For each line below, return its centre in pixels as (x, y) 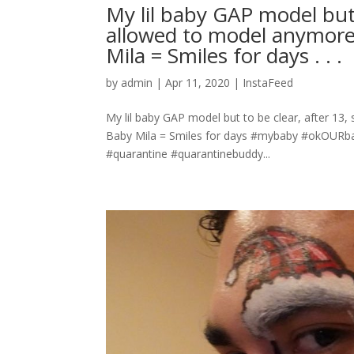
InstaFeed (268, 83)
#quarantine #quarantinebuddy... (188, 154)
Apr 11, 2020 (198, 83)
